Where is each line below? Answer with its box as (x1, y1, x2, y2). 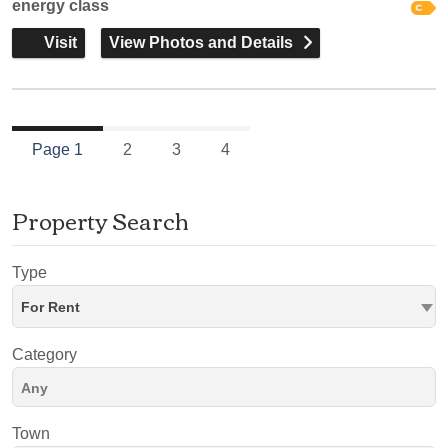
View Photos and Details (109, 34, 293, 51)
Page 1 (32, 141, 83, 158)
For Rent (21, 299, 80, 315)
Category (12, 346, 77, 363)
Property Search (12, 200, 189, 240)
